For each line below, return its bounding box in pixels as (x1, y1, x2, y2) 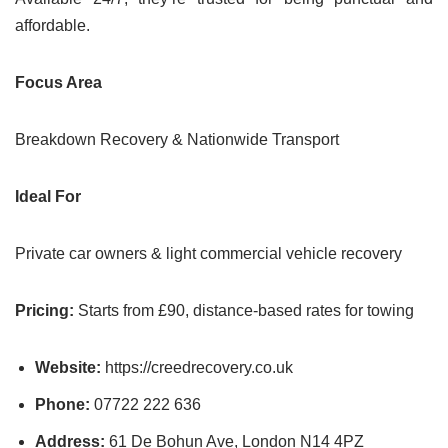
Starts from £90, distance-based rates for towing (74, 302, 414, 319)
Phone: (35, 396, 90, 413)
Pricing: (15, 302, 74, 319)
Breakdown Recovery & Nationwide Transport (15, 131, 339, 148)
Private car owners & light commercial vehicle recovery (15, 245, 402, 262)
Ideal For (15, 188, 81, 205)
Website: (35, 359, 101, 376)
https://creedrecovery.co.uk (101, 359, 293, 376)
